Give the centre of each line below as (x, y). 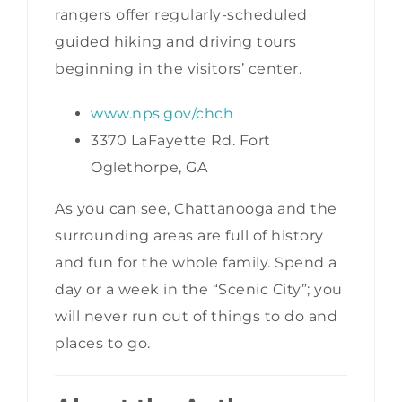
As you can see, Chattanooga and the (196, 208)
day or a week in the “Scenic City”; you (199, 289)
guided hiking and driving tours (176, 41)
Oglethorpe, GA (149, 167)
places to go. (103, 343)
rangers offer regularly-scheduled (181, 14)
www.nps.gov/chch (162, 113)
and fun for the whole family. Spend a (196, 262)
